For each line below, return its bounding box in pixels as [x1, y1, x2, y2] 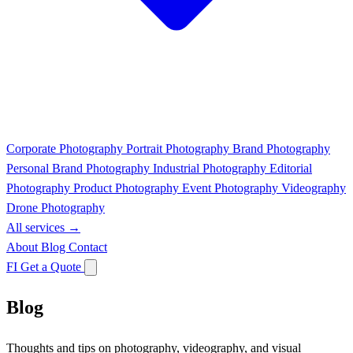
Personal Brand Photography [6, 162, 153, 175]
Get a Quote [20, 260, 84, 273]
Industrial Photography [153, 162, 269, 175]
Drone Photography [6, 201, 105, 214]
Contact [69, 240, 107, 254]
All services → [6, 221, 80, 234]
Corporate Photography [6, 142, 126, 155]
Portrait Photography [126, 142, 232, 155]
